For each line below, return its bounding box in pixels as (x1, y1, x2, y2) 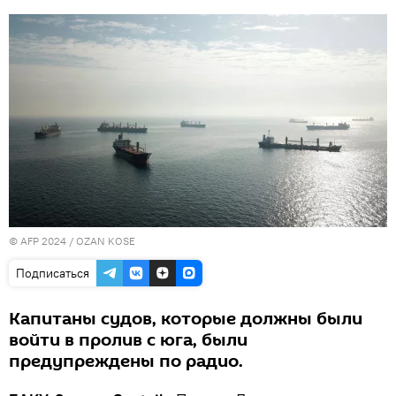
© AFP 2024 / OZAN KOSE (9, 233, 135, 247)
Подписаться (16, 264, 89, 281)
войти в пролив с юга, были (9, 327, 247, 353)
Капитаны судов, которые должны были (9, 306, 362, 331)
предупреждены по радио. (9, 348, 243, 374)
